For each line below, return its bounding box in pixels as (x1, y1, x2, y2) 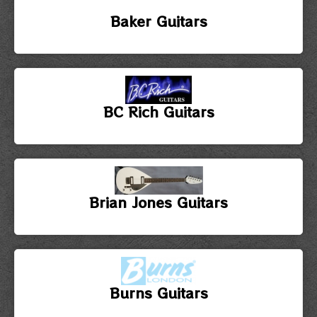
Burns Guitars (109, 282, 208, 302)
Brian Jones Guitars (89, 192, 228, 212)
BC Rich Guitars (103, 101, 214, 121)
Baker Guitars (110, 11, 207, 30)
